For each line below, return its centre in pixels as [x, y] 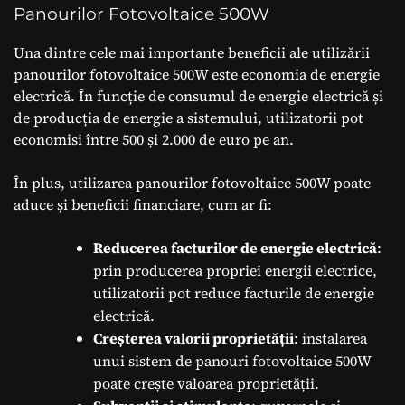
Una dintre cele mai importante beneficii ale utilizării [192, 52]
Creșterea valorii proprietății [193, 338]
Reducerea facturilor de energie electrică [235, 247]
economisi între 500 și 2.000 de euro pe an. [154, 139]
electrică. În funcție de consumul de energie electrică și [198, 95]
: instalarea [330, 338]
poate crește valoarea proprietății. [206, 383]
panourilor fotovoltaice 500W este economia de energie [197, 74]
